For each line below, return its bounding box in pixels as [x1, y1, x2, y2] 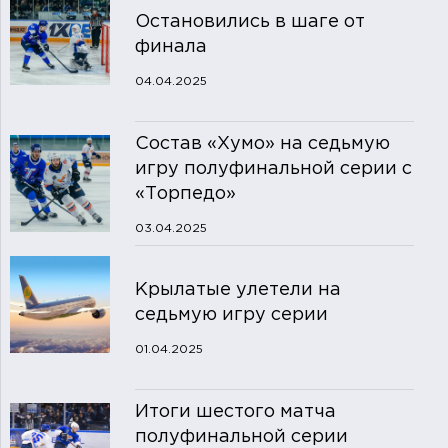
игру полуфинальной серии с [134, 161, 412, 178]
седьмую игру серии [134, 307, 328, 324]
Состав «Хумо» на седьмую [134, 136, 390, 153]
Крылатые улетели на [134, 282, 341, 299]
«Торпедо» [134, 186, 236, 203]
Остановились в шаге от [134, 14, 365, 31]
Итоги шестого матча [134, 404, 336, 421]
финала [134, 39, 207, 56]
